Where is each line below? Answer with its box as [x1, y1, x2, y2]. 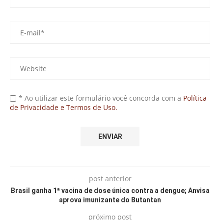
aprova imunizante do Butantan [59, 196, 161, 204]
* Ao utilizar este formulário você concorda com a [19, 93, 183, 103]
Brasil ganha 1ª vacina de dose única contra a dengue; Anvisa [10, 187, 210, 195]
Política [183, 93, 207, 103]
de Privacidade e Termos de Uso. [10, 103, 117, 112]
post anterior [88, 174, 132, 184]
